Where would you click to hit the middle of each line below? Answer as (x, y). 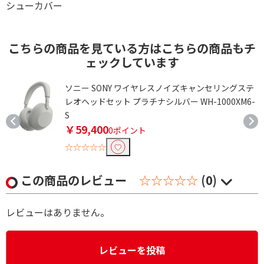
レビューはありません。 (58, 212)
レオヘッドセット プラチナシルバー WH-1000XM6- (160, 101)
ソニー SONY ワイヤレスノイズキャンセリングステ (159, 88)
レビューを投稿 (132, 250)
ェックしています (132, 62)
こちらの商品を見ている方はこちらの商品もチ (132, 48)
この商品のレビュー (75, 180)
